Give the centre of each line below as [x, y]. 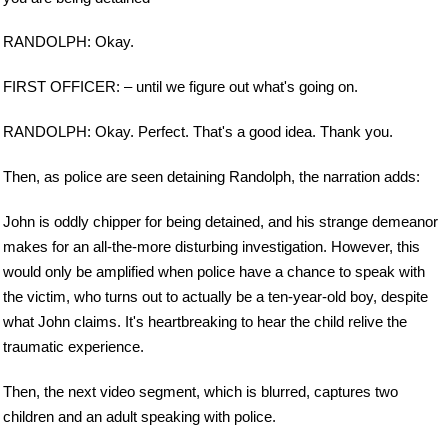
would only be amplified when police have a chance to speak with [214, 272]
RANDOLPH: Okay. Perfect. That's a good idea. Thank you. [198, 132]
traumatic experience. [73, 347]
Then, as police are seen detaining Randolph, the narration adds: [211, 177]
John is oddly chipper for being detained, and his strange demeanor [220, 222]
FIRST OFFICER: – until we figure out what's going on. [180, 87]
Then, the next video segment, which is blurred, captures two [200, 392]
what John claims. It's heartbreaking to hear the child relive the [205, 322]
